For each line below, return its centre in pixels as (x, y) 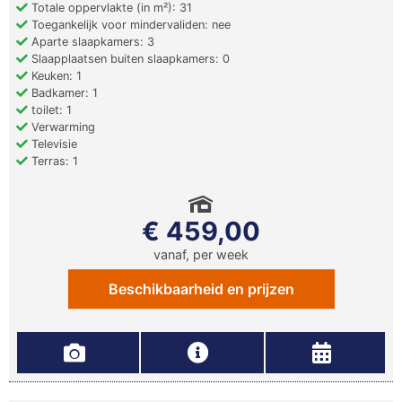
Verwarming (61, 127)
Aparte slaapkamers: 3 (91, 42)
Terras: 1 (53, 162)
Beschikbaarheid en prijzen (201, 289)
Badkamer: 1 (63, 93)
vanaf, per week (201, 255)
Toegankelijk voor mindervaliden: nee (129, 25)
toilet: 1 (50, 110)
